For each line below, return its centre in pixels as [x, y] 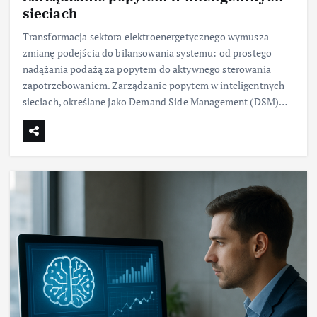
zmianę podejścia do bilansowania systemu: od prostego [147, 52]
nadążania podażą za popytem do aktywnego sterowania [146, 69]
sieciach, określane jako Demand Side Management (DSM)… [155, 101]
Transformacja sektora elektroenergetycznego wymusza [145, 36]
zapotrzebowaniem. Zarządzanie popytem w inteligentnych [154, 85]
